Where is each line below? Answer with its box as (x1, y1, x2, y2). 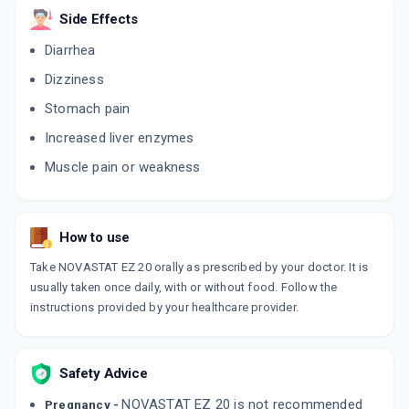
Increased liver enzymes (45, 130, 194, 147)
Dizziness (45, 71, 104, 89)
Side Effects (59, 11, 138, 28)
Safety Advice (59, 365, 148, 383)
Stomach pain (45, 100, 131, 118)
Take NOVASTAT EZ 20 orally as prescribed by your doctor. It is (30, 260, 369, 275)
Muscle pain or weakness (45, 159, 201, 176)
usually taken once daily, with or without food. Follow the (30, 280, 338, 295)
